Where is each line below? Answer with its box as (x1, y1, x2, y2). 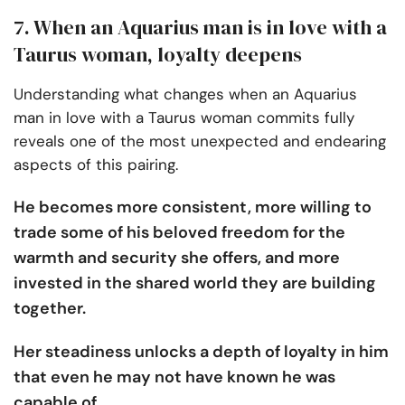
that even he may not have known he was (14, 365, 335, 388)
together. (14, 297, 89, 319)
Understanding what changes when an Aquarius (14, 83, 357, 104)
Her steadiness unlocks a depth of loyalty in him (14, 340, 389, 363)
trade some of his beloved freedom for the (14, 221, 345, 243)
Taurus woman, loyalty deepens (14, 40, 302, 68)
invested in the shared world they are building (14, 271, 376, 294)
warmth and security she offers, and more (14, 246, 340, 268)
